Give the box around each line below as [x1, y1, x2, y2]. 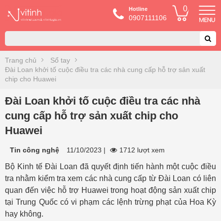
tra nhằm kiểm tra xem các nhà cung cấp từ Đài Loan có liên [5, 174, 216, 183]
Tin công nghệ [10, 146, 59, 154]
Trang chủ [5, 56, 37, 64]
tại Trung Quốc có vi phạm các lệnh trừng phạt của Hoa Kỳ [5, 198, 216, 206]
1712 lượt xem [119, 146, 165, 154]
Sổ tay [50, 56, 70, 64]
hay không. [5, 210, 43, 218]
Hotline [129, 6, 147, 12]
